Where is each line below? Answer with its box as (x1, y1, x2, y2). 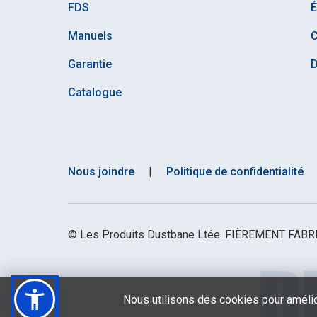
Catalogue (68, 85, 122, 99)
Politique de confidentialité (166, 164, 304, 178)
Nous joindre (68, 164, 134, 178)
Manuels (68, 28, 113, 42)
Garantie (68, 57, 112, 71)
